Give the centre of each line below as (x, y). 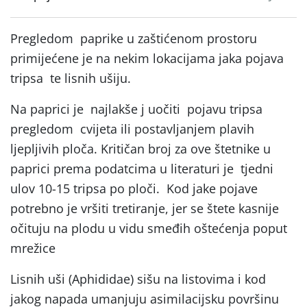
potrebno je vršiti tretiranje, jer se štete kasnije (145, 208)
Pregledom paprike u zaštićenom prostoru (134, 38)
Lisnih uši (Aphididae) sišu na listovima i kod (138, 279)
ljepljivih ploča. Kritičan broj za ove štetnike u (140, 148)
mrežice (33, 248)
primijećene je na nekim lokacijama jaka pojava (147, 58)
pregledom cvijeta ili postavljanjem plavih (132, 128)
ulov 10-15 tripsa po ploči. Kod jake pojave (134, 188)
